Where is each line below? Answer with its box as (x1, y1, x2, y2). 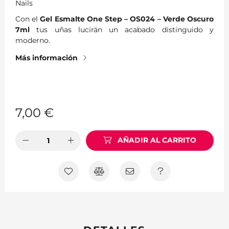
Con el (15, 14, 40, 24)
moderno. (15, 35, 50, 45)
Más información (15, 53, 78, 62)
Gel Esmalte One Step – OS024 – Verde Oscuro (40, 14, 214, 24)
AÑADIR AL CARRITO (118, 135, 197, 145)
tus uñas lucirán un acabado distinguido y (30, 25, 214, 34)
